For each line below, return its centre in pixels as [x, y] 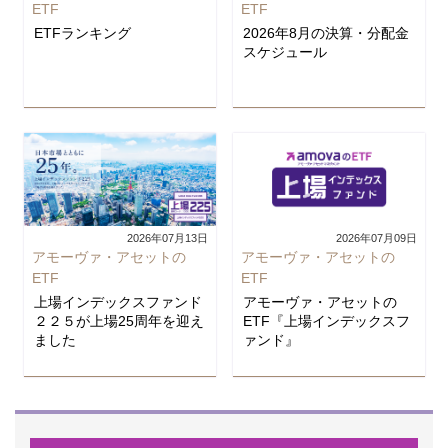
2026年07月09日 [376, 237]
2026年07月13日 [167, 237]
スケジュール [285, 51]
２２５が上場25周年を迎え [119, 320]
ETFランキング [82, 32]
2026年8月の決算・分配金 [326, 32]
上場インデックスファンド [118, 301]
